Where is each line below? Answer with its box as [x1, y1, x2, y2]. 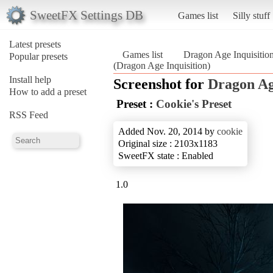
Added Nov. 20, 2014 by [118, 126, 217, 136]
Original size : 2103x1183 [118, 138, 218, 149]
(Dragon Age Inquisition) [113, 60, 210, 71]
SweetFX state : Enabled [118, 150, 213, 161]
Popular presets [9, 51, 68, 62]
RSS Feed [9, 109, 48, 120]
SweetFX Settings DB [29, 7, 143, 22]
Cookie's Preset [156, 97, 232, 110]
